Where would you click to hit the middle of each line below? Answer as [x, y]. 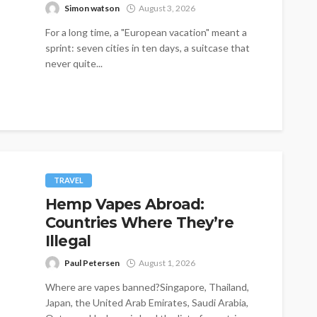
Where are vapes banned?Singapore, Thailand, [147, 287]
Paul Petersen [92, 263]
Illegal [68, 241]
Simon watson [92, 8]
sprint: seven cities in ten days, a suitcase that [148, 47]
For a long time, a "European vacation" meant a [146, 32]
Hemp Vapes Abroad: [125, 204]
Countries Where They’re [139, 222]
